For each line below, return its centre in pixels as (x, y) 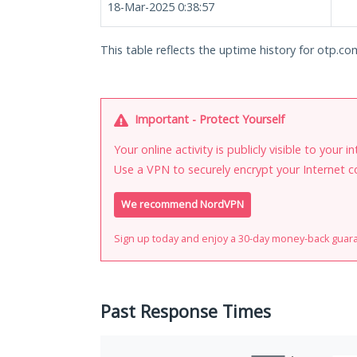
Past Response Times (186, 312)
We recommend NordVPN (182, 205)
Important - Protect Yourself (208, 119)
